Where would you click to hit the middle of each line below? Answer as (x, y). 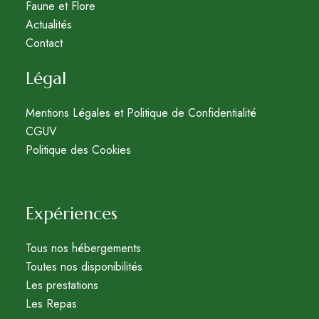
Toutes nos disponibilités (84, 266)
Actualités (48, 24)
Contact (44, 43)
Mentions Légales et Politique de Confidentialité (141, 113)
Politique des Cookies (78, 150)
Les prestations (62, 285)
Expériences (71, 213)
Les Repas (51, 303)
